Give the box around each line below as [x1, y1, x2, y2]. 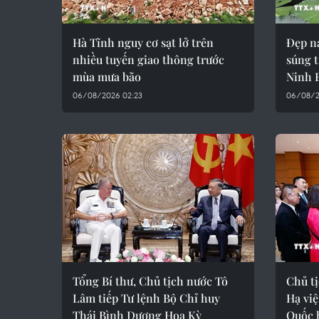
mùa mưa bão [73, 69, 141, 84]
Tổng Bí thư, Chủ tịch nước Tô [73, 273, 228, 288]
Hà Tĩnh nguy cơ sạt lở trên [73, 35, 214, 50]
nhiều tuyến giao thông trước [73, 52, 224, 67]
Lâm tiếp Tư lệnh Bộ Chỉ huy [73, 291, 220, 305]
